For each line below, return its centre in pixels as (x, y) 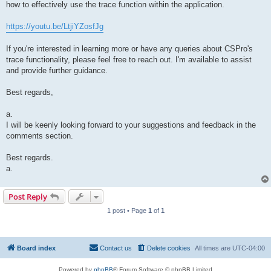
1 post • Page (127, 211)
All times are (214, 248)
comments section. (40, 136)
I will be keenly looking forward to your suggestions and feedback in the (131, 125)
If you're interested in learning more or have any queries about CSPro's (129, 49)
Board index (36, 248)
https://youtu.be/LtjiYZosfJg (55, 27)
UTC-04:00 (249, 248)
